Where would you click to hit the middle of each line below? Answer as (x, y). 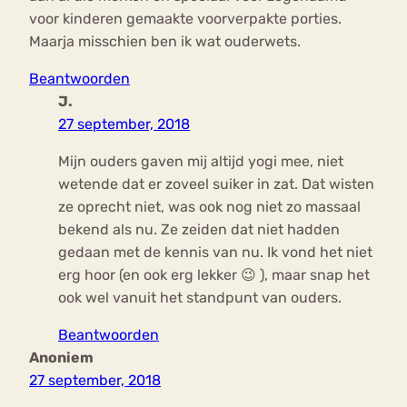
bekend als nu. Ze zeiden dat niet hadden (199, 230)
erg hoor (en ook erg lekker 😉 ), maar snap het (214, 275)
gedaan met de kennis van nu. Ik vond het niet (215, 253)
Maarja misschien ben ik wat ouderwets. (165, 42)
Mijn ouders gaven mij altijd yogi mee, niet (201, 162)
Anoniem (61, 358)
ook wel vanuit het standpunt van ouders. (200, 298)
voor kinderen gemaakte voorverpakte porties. (185, 19)
